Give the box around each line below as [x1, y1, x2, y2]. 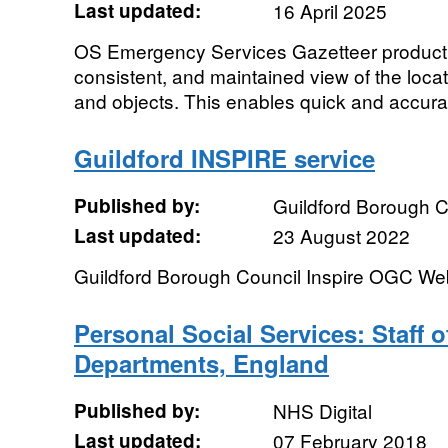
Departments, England [73, 346, 329, 380]
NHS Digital [272, 397, 372, 424]
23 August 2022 [272, 222, 410, 249]
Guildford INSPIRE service [73, 141, 375, 175]
